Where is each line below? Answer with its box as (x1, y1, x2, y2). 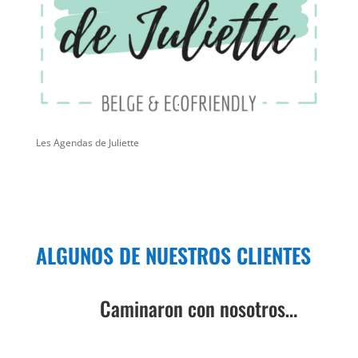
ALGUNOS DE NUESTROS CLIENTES (35, 240, 311, 271)
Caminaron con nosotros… (99, 293, 297, 323)
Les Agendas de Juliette (35, 136, 139, 149)
